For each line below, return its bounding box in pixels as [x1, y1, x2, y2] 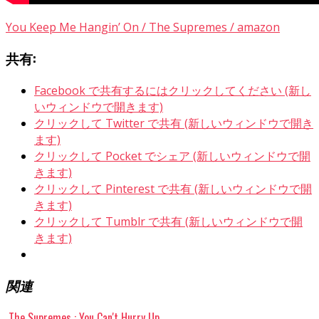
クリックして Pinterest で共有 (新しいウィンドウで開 [34, 180, 312, 197]
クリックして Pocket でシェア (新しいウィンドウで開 [34, 147, 310, 164]
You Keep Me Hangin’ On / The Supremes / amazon [6, 19, 280, 36]
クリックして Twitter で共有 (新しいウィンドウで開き [34, 115, 313, 131]
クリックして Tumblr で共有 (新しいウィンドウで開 [34, 213, 303, 229]
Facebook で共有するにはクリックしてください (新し [34, 82, 311, 98]
